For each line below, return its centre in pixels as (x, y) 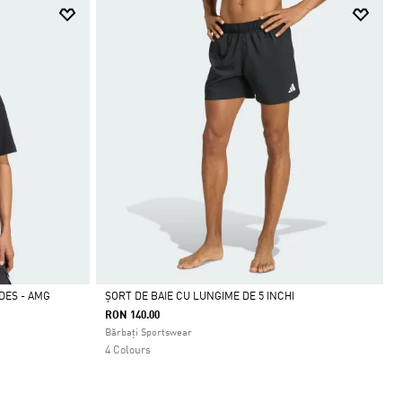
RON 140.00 (132, 315)
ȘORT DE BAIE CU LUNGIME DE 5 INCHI (199, 297)
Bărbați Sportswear (148, 333)
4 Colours (127, 350)
